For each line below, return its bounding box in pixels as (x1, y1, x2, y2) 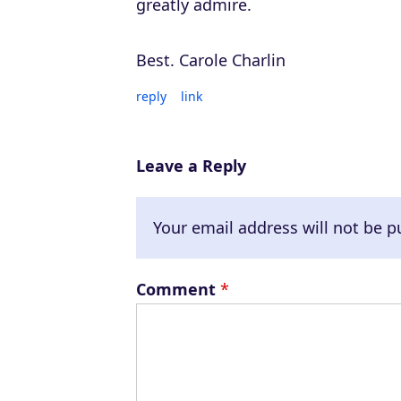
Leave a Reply (136, 155, 246, 176)
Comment (136, 278, 220, 300)
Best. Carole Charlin (136, 49, 286, 71)
